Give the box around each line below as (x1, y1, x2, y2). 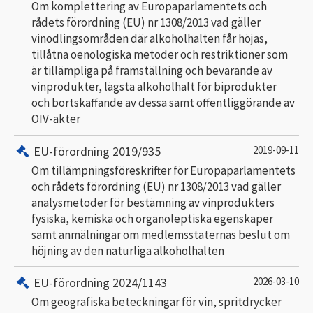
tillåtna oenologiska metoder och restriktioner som (31, 47, 288, 62)
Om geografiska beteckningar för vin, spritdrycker (31, 294, 282, 310)
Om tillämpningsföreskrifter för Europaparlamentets (31, 162, 296, 178)
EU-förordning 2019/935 (34, 143, 161, 159)
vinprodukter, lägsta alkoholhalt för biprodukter (31, 79, 277, 94)
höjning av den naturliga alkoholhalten (31, 242, 224, 259)
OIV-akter (31, 111, 80, 126)
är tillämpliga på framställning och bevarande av (31, 63, 272, 78)
